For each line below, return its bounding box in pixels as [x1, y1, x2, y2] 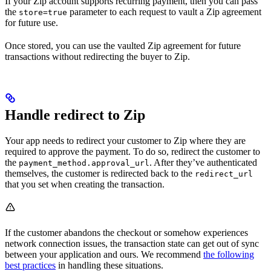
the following [203, 249, 254, 260]
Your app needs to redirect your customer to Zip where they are [5, 135, 246, 146]
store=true [19, 8, 67, 18]
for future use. [5, 18, 58, 28]
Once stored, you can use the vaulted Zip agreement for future [5, 41, 241, 51]
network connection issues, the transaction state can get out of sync [5, 238, 259, 249]
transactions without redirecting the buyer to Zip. [5, 51, 190, 62]
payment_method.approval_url [19, 158, 149, 168]
